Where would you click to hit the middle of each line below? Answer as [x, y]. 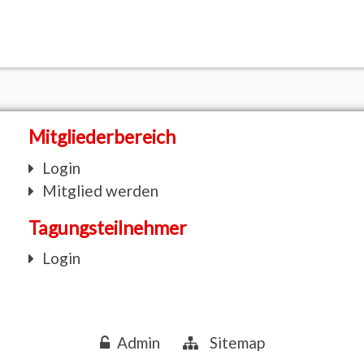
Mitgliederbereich [102, 137]
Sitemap [237, 342]
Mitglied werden [100, 190]
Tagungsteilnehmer [108, 227]
